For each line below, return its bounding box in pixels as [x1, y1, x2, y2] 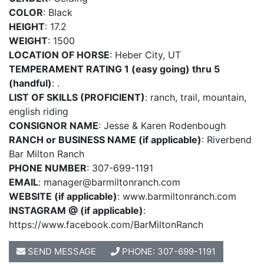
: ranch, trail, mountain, [145, 91, 246, 104]
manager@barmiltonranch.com [44, 176, 180, 189]
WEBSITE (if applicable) [9, 190, 117, 203]
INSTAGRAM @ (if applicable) [9, 204, 143, 217]
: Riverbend [202, 134, 252, 146]
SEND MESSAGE [25, 246, 96, 258]
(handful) [9, 77, 52, 90]
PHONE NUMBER [9, 162, 87, 174]
